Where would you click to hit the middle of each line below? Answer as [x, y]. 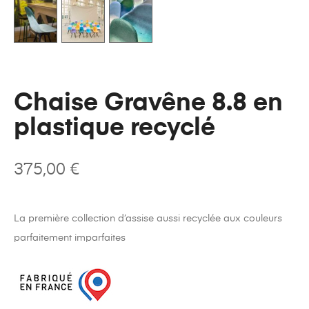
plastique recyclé [114, 128]
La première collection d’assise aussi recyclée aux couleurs [148, 218]
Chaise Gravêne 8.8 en [148, 103]
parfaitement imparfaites [70, 238]
